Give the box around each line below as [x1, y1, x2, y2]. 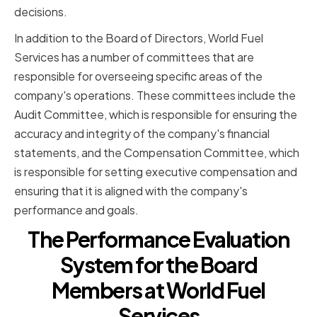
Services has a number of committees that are [14, 50, 254, 65]
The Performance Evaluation [28, 226, 289, 253]
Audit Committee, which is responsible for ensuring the [14, 107, 297, 122]
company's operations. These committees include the [14, 88, 296, 103]
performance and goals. [14, 202, 139, 218]
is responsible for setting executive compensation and [14, 164, 297, 180]
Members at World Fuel [52, 277, 265, 304]
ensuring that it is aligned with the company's [14, 183, 248, 199]
